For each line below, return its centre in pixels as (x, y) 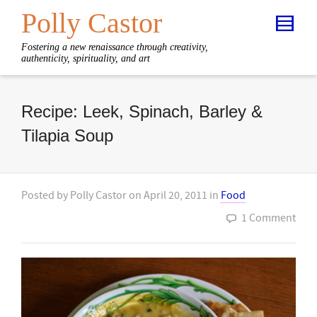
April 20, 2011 (175, 195)
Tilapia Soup (67, 136)
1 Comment (269, 218)
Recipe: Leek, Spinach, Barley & (142, 111)
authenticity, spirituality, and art (86, 58)
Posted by (46, 195)
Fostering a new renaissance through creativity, (115, 47)
